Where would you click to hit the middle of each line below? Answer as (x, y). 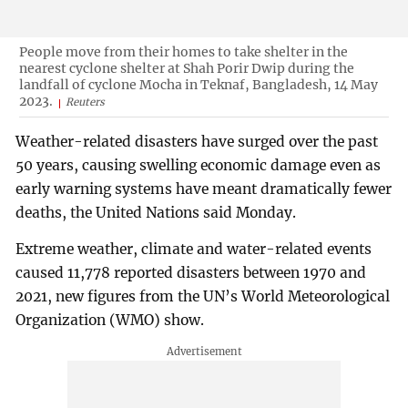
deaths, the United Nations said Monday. (156, 213)
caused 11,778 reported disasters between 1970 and (191, 273)
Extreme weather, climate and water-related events (194, 250)
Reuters (85, 102)
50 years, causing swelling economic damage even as (199, 166)
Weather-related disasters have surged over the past (197, 142)
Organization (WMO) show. (110, 321)
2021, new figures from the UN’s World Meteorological (203, 297)
